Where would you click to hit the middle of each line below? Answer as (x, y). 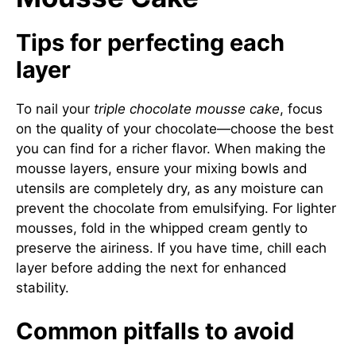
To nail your (55, 108)
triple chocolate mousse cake (187, 108)
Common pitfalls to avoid (155, 331)
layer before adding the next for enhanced (151, 267)
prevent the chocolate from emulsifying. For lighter (176, 208)
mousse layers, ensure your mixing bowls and (162, 168)
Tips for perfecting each (150, 42)
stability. (43, 287)
